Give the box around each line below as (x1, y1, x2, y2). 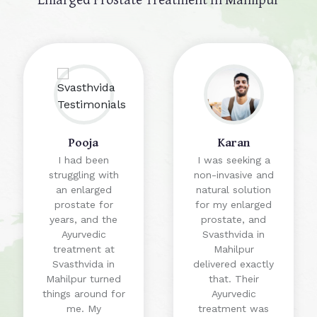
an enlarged (55, 184, 112, 196)
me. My (66, 303, 101, 315)
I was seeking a (197, 154, 270, 166)
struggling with (48, 169, 119, 181)
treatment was (198, 303, 269, 315)
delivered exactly (193, 258, 274, 270)
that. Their (208, 273, 259, 285)
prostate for (54, 199, 113, 211)
